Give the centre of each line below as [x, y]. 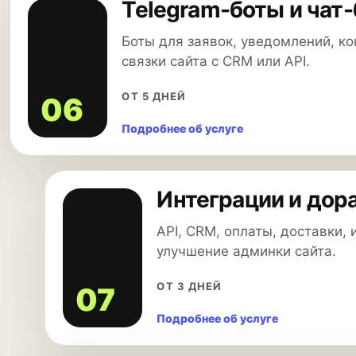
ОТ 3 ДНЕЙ [189, 286]
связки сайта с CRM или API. [216, 61]
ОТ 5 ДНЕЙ [154, 96]
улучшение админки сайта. [247, 251]
